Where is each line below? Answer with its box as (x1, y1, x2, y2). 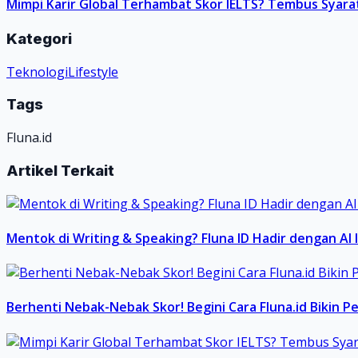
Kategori (6, 29, 72, 48)
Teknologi (6, 62, 68, 81)
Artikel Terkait (6, 161, 114, 180)
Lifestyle (68, 62, 118, 81)
